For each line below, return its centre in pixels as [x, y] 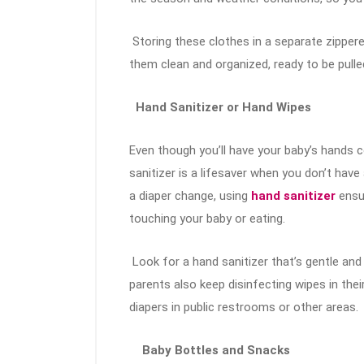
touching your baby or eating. [207, 219]
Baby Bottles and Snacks [214, 351]
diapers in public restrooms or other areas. [244, 308]
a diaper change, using [188, 196]
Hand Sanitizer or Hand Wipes [222, 108]
